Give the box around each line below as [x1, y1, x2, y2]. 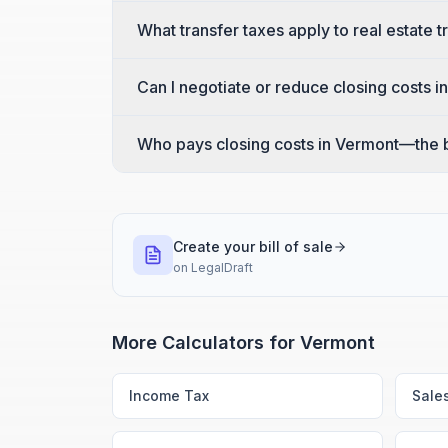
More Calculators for [112, 332, 300, 353]
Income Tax [129, 387, 209, 404]
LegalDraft [191, 260, 253, 275]
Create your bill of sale [173, 238, 333, 255]
